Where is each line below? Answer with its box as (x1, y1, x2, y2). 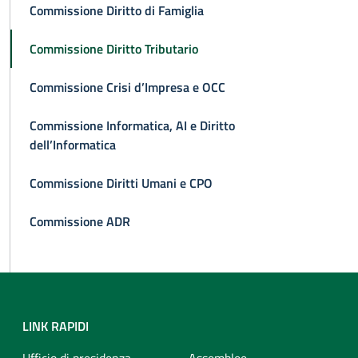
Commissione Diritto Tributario (30, 39, 198, 58)
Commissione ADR (30, 212, 130, 231)
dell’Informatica (30, 135, 116, 154)
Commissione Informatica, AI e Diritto (30, 116, 235, 135)
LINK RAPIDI (22, 316, 89, 336)
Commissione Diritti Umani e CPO (30, 173, 213, 193)
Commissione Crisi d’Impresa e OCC (30, 78, 225, 97)
